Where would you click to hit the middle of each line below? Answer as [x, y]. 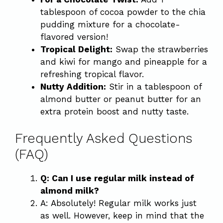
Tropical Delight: [76, 49]
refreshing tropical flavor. [92, 74]
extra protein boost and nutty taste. [114, 111]
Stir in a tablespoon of [154, 86]
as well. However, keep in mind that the [122, 216]
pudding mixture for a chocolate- [110, 24]
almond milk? [70, 191]
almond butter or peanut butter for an [121, 99]
